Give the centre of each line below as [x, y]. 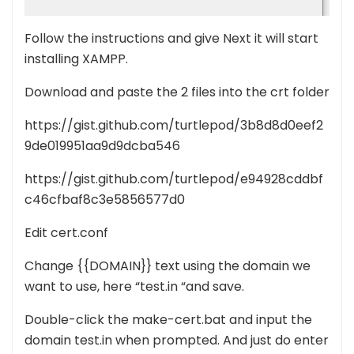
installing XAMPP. [76, 58]
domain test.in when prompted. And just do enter [177, 340]
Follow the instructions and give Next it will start [171, 38]
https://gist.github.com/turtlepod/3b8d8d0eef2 [174, 125]
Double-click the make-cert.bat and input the [168, 319]
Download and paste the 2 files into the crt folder [177, 92]
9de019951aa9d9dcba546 [102, 145]
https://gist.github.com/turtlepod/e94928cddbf [174, 179]
